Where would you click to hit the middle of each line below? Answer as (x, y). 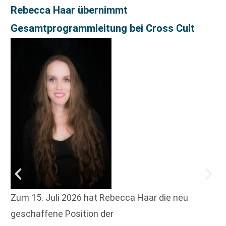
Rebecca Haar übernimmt (69, 10)
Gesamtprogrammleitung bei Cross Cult (103, 29)
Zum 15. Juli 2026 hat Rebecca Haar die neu (99, 198)
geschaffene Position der (62, 214)
